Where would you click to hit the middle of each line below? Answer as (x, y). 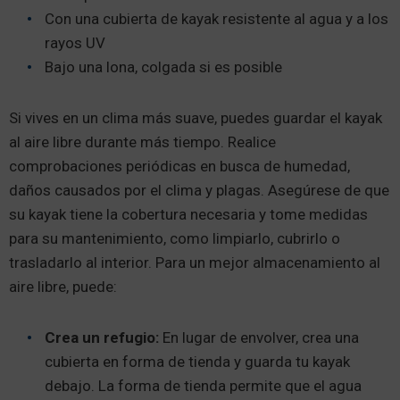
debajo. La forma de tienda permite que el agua (203, 386)
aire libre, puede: (63, 287)
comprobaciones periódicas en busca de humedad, (179, 167)
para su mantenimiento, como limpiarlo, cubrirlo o (175, 239)
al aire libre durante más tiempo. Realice (142, 142)
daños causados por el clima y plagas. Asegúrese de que (199, 191)
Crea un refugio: (104, 338)
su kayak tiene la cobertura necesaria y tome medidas (188, 215)
